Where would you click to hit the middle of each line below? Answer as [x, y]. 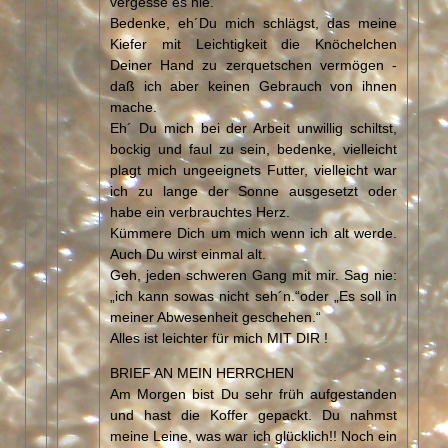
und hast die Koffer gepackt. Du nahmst [253, 413]
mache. [133, 105]
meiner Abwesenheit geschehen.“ [215, 315]
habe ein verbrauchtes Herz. [200, 210]
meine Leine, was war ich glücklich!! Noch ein [253, 434]
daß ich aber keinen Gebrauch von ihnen [253, 84]
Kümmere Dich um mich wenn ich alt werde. [253, 231]
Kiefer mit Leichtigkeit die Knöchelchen [253, 42]
